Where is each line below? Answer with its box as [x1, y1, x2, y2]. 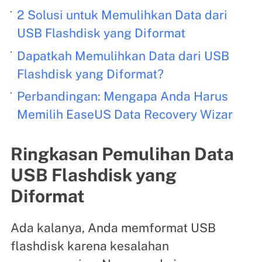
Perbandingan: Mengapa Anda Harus [17, 89, 229, 104]
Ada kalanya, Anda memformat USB [10, 220, 216, 235]
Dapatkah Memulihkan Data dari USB [17, 48, 230, 63]
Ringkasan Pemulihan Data [10, 143, 234, 164]
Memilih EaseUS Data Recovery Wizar [17, 107, 233, 122]
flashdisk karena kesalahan [10, 239, 169, 253]
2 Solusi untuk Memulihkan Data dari [17, 8, 228, 23]
